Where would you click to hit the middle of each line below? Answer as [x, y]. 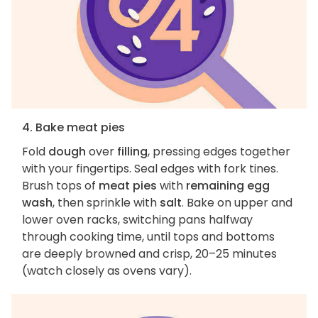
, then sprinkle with [106, 203]
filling [132, 152]
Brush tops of [60, 186]
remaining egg [228, 186]
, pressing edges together [219, 152]
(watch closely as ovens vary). [107, 271]
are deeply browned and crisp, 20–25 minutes [149, 254]
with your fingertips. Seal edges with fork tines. [150, 169]
